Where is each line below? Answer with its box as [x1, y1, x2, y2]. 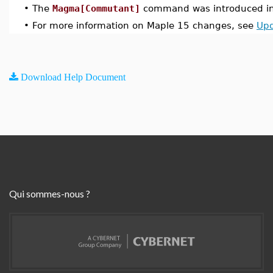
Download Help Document [21, 72, 126, 82]
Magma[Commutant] [52, 3, 140, 13]
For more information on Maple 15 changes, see [32, 20, 257, 30]
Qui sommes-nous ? [9, 188, 90, 199]
